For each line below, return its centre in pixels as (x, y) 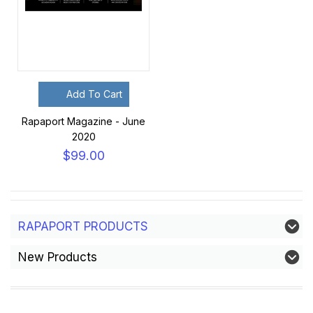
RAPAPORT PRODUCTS (83, 226)
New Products (58, 257)
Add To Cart (94, 94)
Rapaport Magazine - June (83, 121)
